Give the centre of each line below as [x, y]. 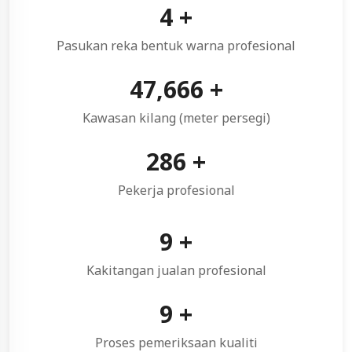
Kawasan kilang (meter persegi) [176, 117]
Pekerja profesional [176, 190]
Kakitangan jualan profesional [176, 270]
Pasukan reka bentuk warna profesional [176, 45]
